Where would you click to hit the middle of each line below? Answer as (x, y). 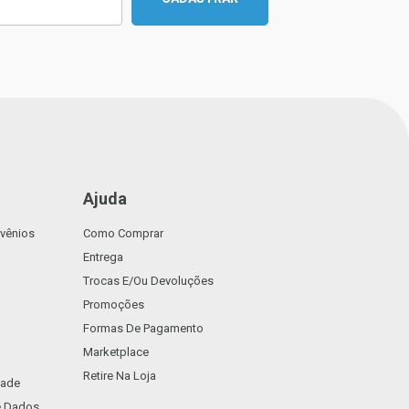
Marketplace (116, 352)
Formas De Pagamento (143, 328)
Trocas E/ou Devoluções (148, 281)
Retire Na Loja (120, 376)
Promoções (114, 304)
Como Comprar (123, 233)
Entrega (103, 257)
